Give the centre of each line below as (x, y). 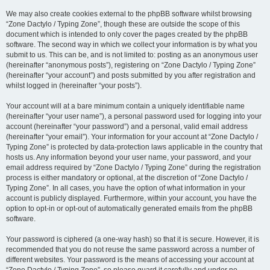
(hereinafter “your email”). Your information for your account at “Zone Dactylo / (132, 137)
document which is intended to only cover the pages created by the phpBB (127, 34)
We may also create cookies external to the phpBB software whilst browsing (129, 14)
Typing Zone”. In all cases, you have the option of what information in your (126, 188)
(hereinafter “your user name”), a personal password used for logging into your (134, 116)
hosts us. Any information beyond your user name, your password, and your (129, 157)
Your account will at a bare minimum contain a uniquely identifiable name (125, 106)
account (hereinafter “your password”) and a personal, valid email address (127, 127)
